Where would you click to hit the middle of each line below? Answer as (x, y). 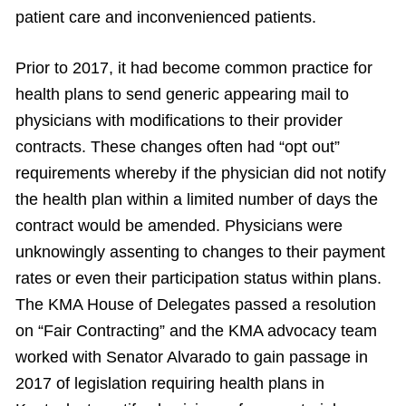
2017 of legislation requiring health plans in (170, 383)
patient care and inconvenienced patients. (166, 17)
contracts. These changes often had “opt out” (178, 147)
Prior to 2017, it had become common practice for (194, 68)
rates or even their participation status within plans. (198, 278)
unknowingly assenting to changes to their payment (200, 252)
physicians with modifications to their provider (179, 121)
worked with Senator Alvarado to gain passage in (192, 357)
